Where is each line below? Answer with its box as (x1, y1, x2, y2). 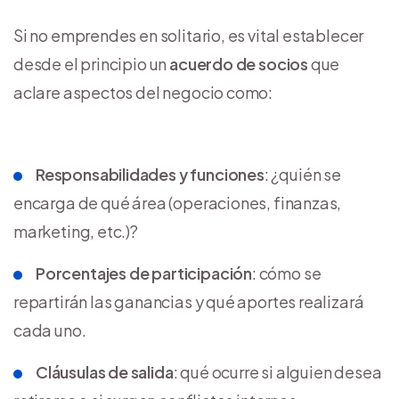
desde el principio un (13, 53, 170, 74)
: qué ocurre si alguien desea (173, 361, 382, 382)
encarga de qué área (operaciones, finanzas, (13, 191, 342, 213)
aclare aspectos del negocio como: (13, 81, 273, 102)
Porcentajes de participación (36, 262, 252, 283)
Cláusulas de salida (36, 361, 174, 382)
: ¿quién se (264, 163, 341, 184)
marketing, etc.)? (13, 220, 138, 241)
